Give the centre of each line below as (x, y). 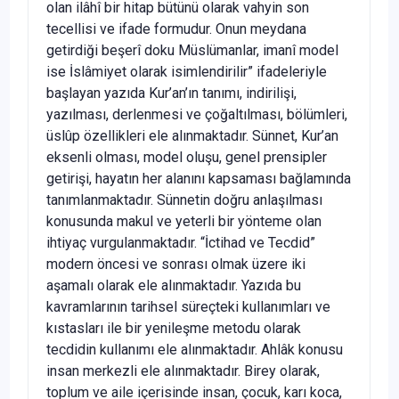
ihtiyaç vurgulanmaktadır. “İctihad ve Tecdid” (181, 242)
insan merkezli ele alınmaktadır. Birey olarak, (183, 370)
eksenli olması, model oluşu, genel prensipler (187, 157)
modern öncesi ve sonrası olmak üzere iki (176, 264)
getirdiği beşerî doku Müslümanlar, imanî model (192, 50)
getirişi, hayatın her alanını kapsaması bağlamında (199, 178)
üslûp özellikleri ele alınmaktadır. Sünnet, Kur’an (192, 135)
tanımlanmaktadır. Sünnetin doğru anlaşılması (184, 199)
